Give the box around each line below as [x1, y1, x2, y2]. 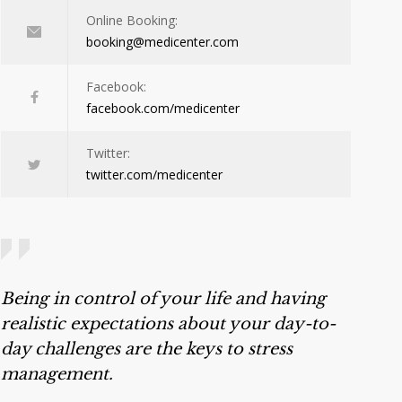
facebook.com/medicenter [86, 100, 240, 118]
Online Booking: [86, 12, 178, 30]
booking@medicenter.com [86, 33, 239, 51]
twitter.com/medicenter [86, 166, 223, 184]
